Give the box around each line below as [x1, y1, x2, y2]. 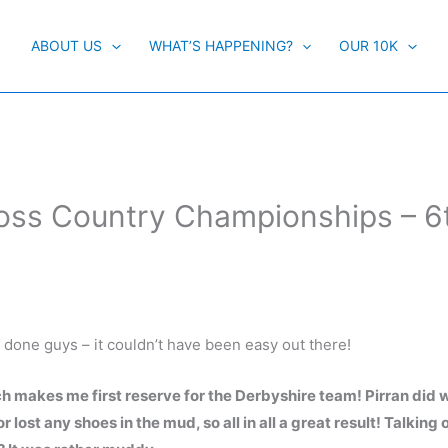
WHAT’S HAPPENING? [148, 37, 293, 54]
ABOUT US [31, 37, 103, 54]
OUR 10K [339, 37, 399, 54]
